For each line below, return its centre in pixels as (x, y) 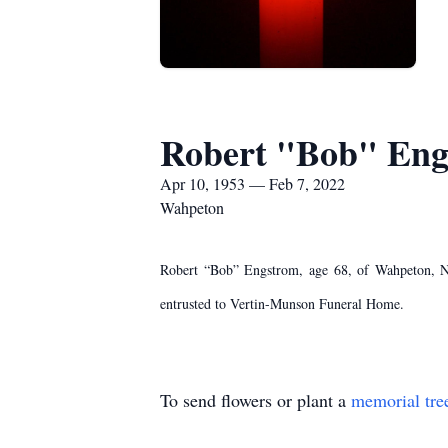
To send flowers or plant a (255, 400)
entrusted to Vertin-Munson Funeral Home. (282, 303)
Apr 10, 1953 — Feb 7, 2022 (252, 183)
